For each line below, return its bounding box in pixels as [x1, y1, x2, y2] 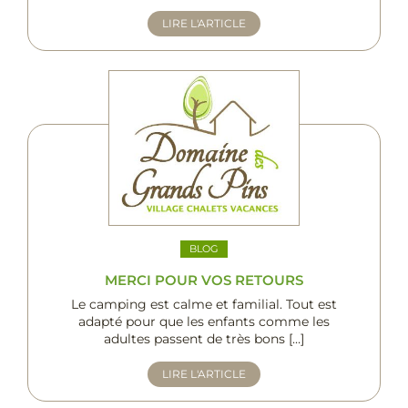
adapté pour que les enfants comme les [78, 313, 330, 331]
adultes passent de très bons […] [104, 331, 304, 348]
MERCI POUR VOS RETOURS [105, 271, 303, 290]
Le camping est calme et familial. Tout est [71, 296, 337, 313]
